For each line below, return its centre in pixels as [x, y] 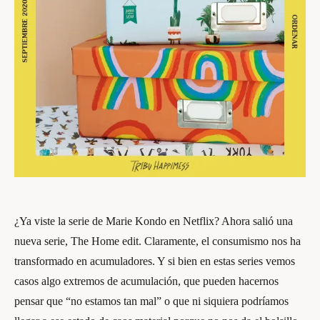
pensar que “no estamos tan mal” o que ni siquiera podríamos [151, 301]
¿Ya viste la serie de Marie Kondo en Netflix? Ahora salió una [154, 221]
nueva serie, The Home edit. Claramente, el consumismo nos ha [157, 241]
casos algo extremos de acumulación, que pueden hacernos [146, 281]
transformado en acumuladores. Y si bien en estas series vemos [155, 261]
